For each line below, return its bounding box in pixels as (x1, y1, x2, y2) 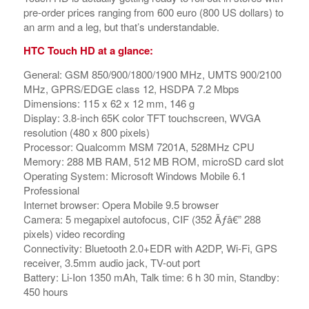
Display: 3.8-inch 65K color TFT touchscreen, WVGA (23, 110, 261, 125)
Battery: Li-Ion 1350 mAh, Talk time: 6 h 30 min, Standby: (23, 269, 279, 284)
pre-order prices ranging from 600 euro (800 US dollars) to (23, 5, 283, 20)
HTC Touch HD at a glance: (23, 43, 153, 58)
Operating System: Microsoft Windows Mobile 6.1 (23, 168, 246, 183)
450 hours (23, 283, 68, 299)
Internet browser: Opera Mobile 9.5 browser (23, 197, 219, 212)
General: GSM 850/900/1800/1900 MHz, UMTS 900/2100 (23, 66, 281, 81)
